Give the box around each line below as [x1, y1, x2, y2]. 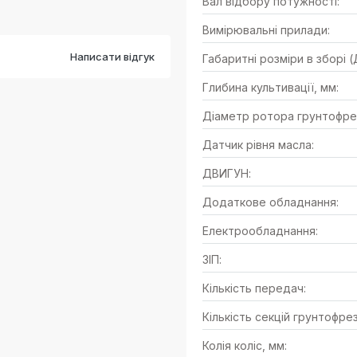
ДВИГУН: [202, 167, 251, 180]
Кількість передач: [202, 281, 306, 295]
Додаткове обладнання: [202, 195, 339, 209]
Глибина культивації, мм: [202, 80, 339, 94]
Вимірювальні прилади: [202, 23, 330, 37]
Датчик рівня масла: [202, 138, 314, 151]
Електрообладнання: [202, 224, 318, 237]
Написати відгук [70, 49, 155, 63]
